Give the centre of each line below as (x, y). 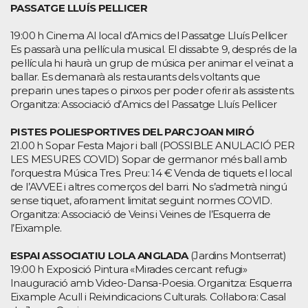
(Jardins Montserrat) (237, 255)
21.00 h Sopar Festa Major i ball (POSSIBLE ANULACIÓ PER (152, 145)
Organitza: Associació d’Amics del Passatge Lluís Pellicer (144, 104)
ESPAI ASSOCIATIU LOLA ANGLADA (99, 255)
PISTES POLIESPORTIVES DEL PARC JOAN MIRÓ (132, 131)
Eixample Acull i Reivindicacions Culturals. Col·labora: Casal (148, 296)
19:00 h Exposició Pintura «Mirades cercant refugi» (129, 269)
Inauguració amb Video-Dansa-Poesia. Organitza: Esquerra (151, 283)
